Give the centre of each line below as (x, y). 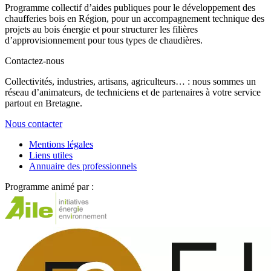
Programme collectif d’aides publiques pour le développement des (130, 7)
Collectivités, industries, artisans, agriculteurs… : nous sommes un (130, 81)
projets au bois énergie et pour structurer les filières (101, 29)
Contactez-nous (34, 60)
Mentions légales (61, 144)
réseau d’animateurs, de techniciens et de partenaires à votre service (133, 92)
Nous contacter (34, 123)
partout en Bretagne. (44, 103)
